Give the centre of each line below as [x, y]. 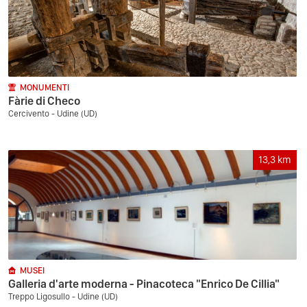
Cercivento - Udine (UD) [53, 113]
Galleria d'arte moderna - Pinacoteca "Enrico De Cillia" [144, 284]
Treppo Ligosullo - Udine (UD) [63, 296]
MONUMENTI [45, 87]
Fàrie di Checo [44, 101]
